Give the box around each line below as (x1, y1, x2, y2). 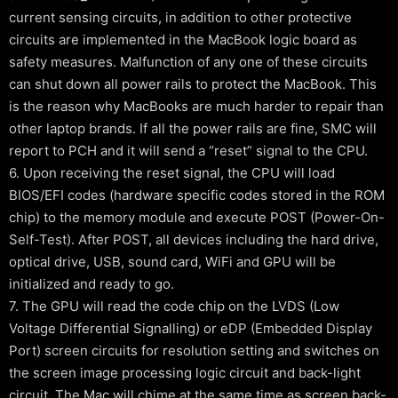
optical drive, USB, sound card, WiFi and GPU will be (9, 253, 336, 270)
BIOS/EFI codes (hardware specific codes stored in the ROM (9, 187, 385, 203)
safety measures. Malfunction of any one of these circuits (9, 53, 368, 70)
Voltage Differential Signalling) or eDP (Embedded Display (9, 320, 372, 337)
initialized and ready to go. (9, 275, 174, 292)
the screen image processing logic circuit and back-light (9, 364, 361, 381)
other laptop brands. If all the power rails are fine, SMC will (9, 120, 377, 137)
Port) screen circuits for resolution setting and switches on (9, 342, 379, 359)
